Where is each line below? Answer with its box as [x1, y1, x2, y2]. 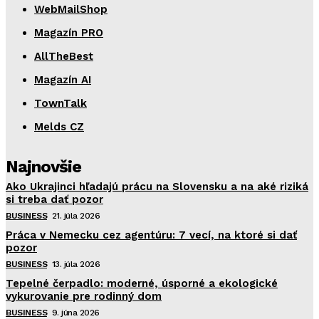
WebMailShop [34, 2, 108, 16]
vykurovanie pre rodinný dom [6, 289, 162, 303]
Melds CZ [34, 120, 84, 133]
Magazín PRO [34, 26, 103, 39]
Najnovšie [6, 156, 81, 177]
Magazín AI [34, 73, 91, 86]
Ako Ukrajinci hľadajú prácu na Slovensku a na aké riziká [6, 179, 308, 193]
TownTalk [34, 96, 87, 110]
